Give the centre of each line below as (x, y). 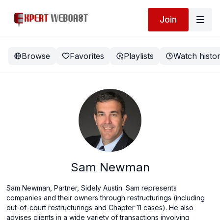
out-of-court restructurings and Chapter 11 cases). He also (100, 207)
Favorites (87, 56)
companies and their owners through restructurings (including (106, 198)
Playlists (139, 56)
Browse (36, 56)
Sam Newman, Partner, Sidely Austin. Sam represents (92, 188)
